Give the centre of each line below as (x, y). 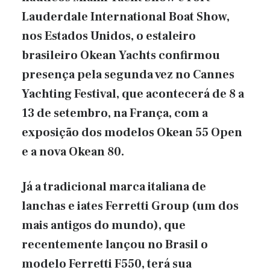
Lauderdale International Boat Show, (126, 17)
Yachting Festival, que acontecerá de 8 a (133, 94)
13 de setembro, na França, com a (115, 113)
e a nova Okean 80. (73, 152)
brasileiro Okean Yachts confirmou (121, 55)
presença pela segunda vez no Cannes (128, 74)
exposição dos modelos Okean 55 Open (132, 132)
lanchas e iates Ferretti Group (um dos (130, 206)
